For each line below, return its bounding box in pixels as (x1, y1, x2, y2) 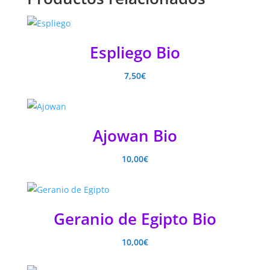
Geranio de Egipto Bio (53, 208, 216, 230)
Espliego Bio (89, 42, 180, 64)
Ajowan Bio (92, 125, 177, 147)
